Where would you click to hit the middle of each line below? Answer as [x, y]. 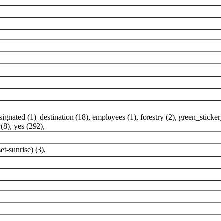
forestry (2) [157, 117]
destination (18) [64, 117]
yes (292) [28, 126]
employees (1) [114, 117]
